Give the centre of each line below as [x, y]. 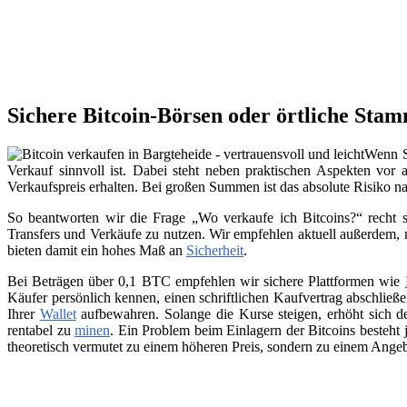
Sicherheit [215, 251]
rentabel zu [41, 331]
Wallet [58, 314]
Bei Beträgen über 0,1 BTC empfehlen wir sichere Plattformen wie [206, 282]
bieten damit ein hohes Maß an [97, 251]
